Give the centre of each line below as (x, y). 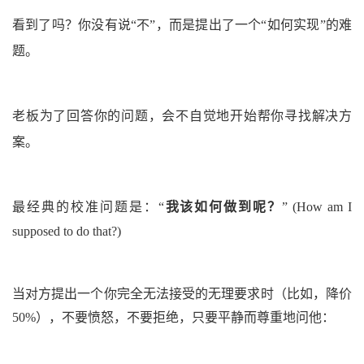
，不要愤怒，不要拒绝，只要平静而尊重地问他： (192, 317)
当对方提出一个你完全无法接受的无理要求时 (143, 293)
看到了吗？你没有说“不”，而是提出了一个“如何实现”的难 (182, 24)
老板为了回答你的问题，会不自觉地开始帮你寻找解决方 (182, 115)
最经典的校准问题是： (85, 206)
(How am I (323, 206)
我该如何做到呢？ (223, 206)
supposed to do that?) (67, 231)
